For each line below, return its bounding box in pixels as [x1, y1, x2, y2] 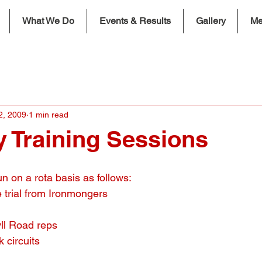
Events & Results [99, 15, 171, 26]
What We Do [22, 15, 74, 26]
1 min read [29, 110, 68, 120]
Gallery [195, 15, 226, 26]
